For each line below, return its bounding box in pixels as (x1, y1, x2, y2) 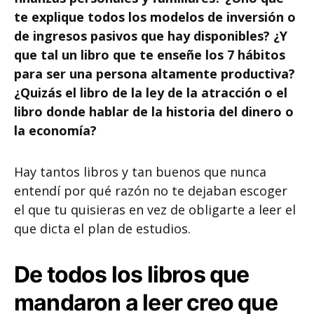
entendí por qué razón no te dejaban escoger (14, 182, 287, 199)
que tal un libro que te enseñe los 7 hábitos (14, 46, 285, 63)
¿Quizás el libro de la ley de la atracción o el (14, 84, 287, 101)
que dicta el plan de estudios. (14, 220, 191, 237)
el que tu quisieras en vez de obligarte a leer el (14, 201, 296, 218)
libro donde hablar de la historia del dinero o (14, 103, 294, 120)
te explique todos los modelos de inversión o (14, 8, 296, 25)
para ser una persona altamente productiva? (14, 65, 295, 82)
